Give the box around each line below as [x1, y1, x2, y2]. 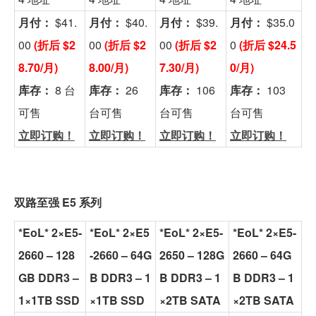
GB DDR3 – [18, 269, 79, 286]
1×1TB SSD [18, 291, 80, 308]
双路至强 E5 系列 [14, 193, 102, 210]
